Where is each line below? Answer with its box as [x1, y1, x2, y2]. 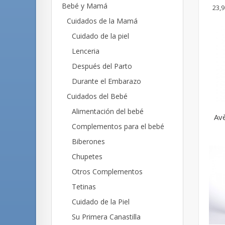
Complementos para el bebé [72, 122, 164, 131]
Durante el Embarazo [72, 76, 141, 86]
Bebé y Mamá [62, 1, 107, 11]
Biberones [72, 137, 105, 146]
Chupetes [72, 152, 102, 161]
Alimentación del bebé [72, 106, 144, 116]
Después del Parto [72, 61, 132, 71]
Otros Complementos [72, 167, 143, 176]
